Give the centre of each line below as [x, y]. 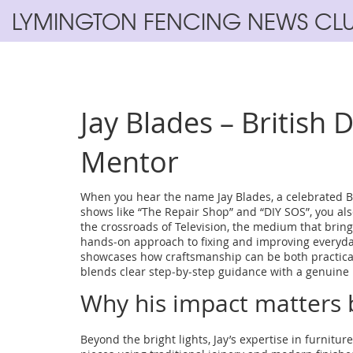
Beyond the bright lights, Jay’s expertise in [193, 339]
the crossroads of [128, 227]
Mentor [130, 162]
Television [201, 227]
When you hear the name [149, 197]
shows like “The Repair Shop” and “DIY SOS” [195, 212]
